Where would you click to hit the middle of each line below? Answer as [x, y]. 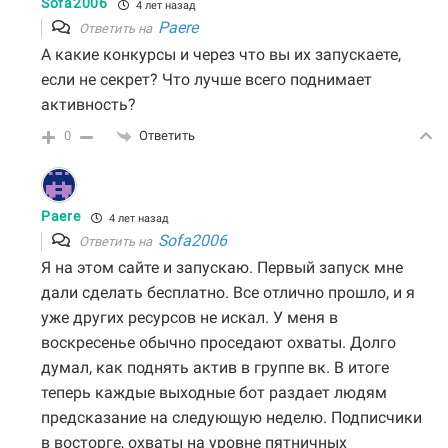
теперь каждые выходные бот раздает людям [214, 394]
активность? [90, 106]
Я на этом [77, 269]
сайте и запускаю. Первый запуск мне [260, 269]
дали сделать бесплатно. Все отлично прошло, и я [228, 294]
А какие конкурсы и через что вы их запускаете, [221, 56]
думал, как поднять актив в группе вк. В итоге [215, 369]
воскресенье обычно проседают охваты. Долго [218, 344]
